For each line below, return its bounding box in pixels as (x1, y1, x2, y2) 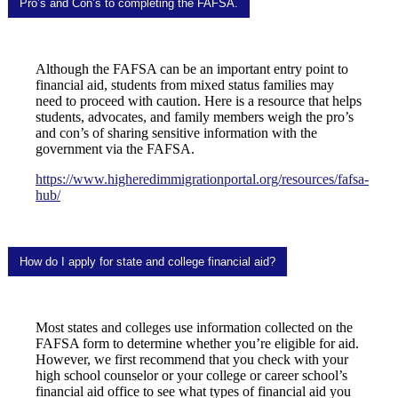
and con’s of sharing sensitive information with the (36, 125, 317, 141)
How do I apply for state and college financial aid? (20, 255, 275, 269)
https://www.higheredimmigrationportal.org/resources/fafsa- (36, 171, 369, 187)
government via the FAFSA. (36, 141, 195, 157)
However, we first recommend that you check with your (36, 352, 348, 368)
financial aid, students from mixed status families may (36, 77, 334, 93)
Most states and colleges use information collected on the (36, 320, 353, 336)
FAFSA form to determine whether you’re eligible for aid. (36, 336, 359, 352)
